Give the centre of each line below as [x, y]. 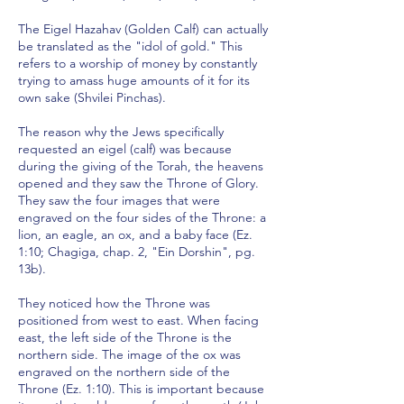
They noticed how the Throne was [114, 303]
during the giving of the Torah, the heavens [141, 166]
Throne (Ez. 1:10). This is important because [141, 389]
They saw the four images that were [119, 200]
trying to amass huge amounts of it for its [134, 80]
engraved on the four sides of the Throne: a [142, 217]
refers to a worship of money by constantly [138, 63]
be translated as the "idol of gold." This [130, 46]
